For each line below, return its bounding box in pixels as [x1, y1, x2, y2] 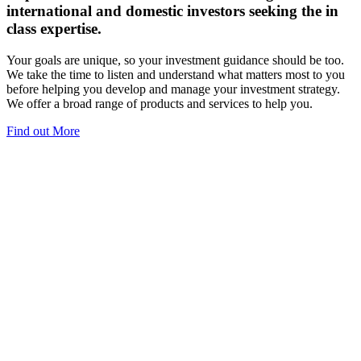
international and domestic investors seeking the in [6, 2, 338, 20]
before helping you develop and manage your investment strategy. [6, 82, 340, 97]
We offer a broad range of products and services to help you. [6, 97, 313, 111]
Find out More [6, 124, 80, 139]
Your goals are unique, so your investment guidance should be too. [6, 53, 344, 68]
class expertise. [6, 20, 102, 38]
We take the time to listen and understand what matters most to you [6, 68, 345, 82]
